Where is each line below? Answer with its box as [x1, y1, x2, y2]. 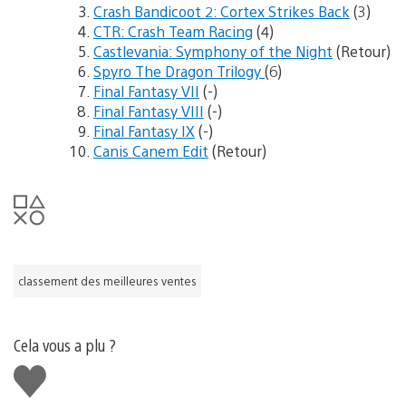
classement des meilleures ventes [18, 273, 197, 288]
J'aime [14, 362, 60, 383]
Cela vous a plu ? [14, 333, 116, 355]
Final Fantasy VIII [93, 101, 204, 121]
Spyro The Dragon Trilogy [93, 61, 265, 81]
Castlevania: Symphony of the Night [93, 41, 333, 61]
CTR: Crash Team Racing [93, 21, 253, 41]
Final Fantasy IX [93, 121, 195, 140]
